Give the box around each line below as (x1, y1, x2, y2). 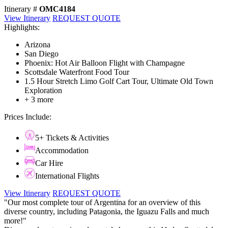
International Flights (35, 172, 99, 181)
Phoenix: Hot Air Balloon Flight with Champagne (24, 59, 185, 68)
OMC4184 (39, 5, 75, 14)
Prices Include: (4, 112, 51, 122)
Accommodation (35, 146, 89, 155)
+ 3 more (24, 95, 53, 104)
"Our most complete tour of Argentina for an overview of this (4, 198, 201, 207)
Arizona (24, 40, 50, 49)
